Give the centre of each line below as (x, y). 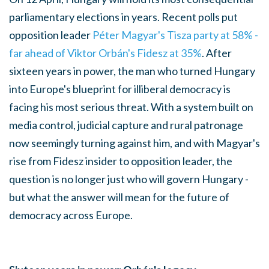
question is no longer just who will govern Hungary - (129, 179)
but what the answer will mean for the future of (119, 197)
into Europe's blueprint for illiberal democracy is (120, 89)
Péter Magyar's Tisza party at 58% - (175, 35)
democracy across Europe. (71, 215)
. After (217, 53)
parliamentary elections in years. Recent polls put (123, 17)
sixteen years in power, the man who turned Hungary (132, 71)
